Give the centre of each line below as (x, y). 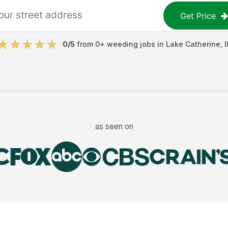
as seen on (114, 126)
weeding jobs (131, 44)
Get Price (198, 16)
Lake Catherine (193, 44)
